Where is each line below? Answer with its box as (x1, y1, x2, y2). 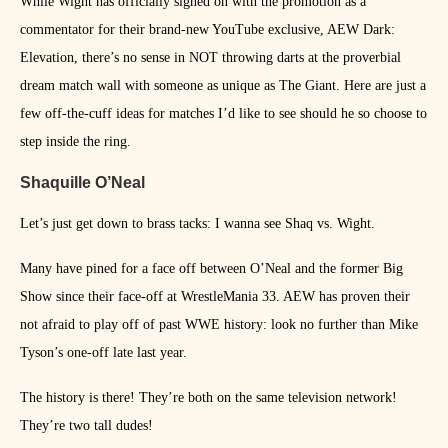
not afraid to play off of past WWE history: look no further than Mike (20, 317, 418, 333)
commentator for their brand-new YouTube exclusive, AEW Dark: (20, 22, 395, 38)
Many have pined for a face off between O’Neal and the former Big (20, 261, 403, 277)
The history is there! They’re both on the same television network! (20, 390, 397, 406)
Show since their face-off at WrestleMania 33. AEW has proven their (20, 289, 410, 305)
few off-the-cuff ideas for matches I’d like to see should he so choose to (20, 106, 427, 122)
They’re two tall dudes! (20, 418, 153, 434)
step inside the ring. (20, 134, 131, 150)
